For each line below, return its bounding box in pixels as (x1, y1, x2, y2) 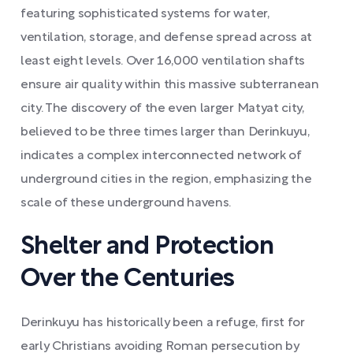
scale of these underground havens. (20, 198, 232, 209)
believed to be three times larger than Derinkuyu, (20, 127, 310, 138)
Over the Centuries (20, 268, 235, 291)
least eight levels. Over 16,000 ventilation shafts (20, 56, 305, 67)
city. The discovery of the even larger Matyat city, (20, 103, 304, 114)
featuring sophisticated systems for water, (20, 9, 269, 20)
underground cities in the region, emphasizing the (20, 174, 312, 185)
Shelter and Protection (20, 236, 273, 258)
